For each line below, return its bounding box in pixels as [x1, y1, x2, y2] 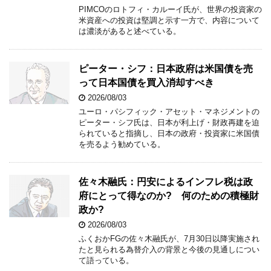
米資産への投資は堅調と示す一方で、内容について [79, 15, 260, 25]
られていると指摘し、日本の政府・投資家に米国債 [79, 128, 260, 138]
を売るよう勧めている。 [79, 139, 165, 149]
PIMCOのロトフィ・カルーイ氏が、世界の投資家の [79, 4, 262, 14]
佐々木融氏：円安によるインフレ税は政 [79, 176, 253, 187]
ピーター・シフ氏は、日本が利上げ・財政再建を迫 [79, 117, 260, 127]
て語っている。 [79, 255, 134, 265]
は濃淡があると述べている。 [79, 26, 181, 36]
